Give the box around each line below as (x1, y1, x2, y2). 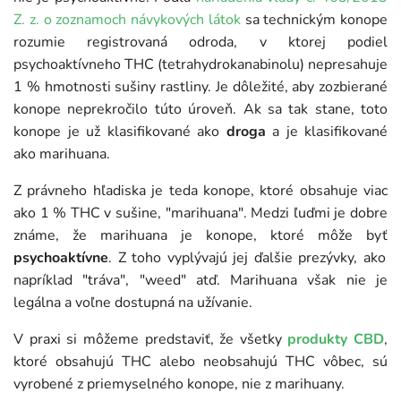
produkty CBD (287, 328, 384, 349)
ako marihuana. (13, 143, 110, 164)
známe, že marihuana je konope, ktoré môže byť (13, 225, 388, 245)
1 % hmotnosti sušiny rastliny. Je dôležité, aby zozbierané (13, 76, 388, 97)
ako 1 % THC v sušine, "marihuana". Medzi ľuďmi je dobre (13, 202, 388, 223)
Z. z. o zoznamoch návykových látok (13, 9, 245, 30)
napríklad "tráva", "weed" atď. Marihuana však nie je (13, 269, 388, 290)
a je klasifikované (265, 121, 388, 141)
